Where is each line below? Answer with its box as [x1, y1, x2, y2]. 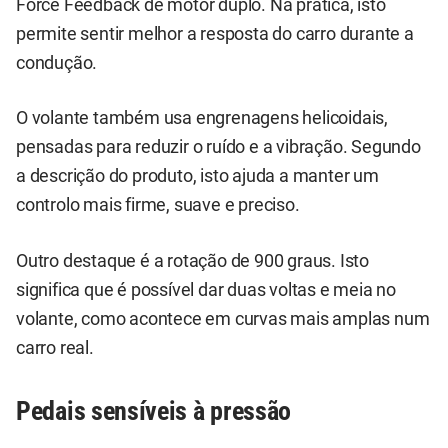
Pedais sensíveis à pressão [16, 395, 292, 426]
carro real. [16, 337, 94, 358]
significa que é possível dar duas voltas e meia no [16, 279, 396, 300]
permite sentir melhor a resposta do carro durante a [16, 24, 414, 44]
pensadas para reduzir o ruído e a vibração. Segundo [16, 137, 421, 158]
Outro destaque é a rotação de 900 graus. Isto [16, 250, 369, 271]
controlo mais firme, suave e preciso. [16, 195, 300, 216]
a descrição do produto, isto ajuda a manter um [16, 166, 379, 187]
